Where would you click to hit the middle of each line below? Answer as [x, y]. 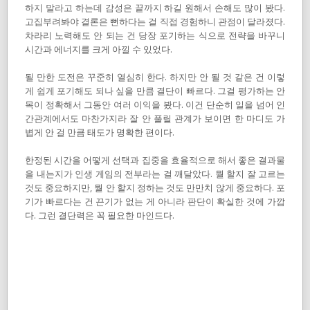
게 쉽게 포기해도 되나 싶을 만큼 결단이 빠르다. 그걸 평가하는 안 [155, 90]
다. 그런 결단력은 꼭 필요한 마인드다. [100, 215]
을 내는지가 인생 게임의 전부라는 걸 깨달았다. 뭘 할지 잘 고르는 [155, 173]
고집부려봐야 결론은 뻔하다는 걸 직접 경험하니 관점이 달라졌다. [155, 21]
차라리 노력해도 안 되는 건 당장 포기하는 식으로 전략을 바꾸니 [155, 35]
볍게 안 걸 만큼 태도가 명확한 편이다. [100, 132]
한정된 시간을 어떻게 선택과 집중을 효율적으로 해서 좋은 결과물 [155, 159]
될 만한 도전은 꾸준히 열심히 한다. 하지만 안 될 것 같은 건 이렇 [155, 76]
